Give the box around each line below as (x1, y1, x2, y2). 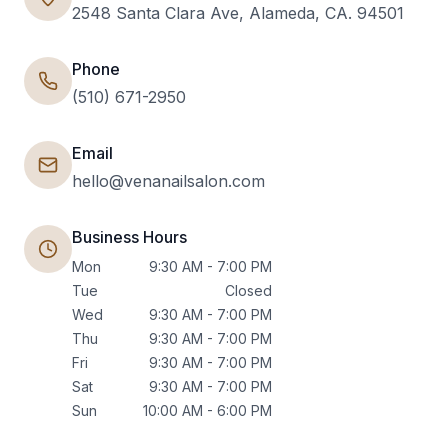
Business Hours (72, 227, 187, 247)
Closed (225, 282, 272, 299)
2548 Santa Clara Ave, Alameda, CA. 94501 (72, 3, 404, 23)
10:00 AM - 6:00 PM (143, 402, 272, 419)
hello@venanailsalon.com (72, 171, 265, 191)
